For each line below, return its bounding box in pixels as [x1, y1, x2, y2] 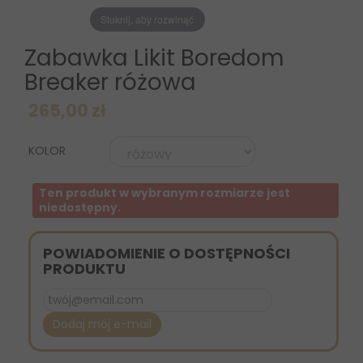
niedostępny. [39, 199, 122, 216]
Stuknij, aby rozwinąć [100, 11, 194, 26]
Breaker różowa [24, 66, 196, 99]
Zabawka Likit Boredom [24, 42, 284, 75]
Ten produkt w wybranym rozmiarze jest [39, 185, 291, 202]
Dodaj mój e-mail [53, 316, 152, 333]
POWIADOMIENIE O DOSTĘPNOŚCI [43, 243, 290, 264]
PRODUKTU [43, 258, 126, 280]
